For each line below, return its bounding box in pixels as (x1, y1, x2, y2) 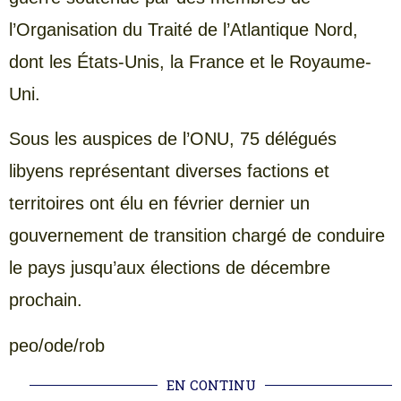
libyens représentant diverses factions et (9, 161, 329, 182)
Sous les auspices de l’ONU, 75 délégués (9, 129, 337, 149)
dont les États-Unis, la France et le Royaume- (9, 51, 371, 72)
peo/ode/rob (9, 335, 105, 355)
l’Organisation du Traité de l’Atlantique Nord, (9, 19, 358, 39)
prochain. (9, 290, 82, 311)
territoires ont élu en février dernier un (9, 193, 310, 214)
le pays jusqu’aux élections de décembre (9, 258, 330, 278)
